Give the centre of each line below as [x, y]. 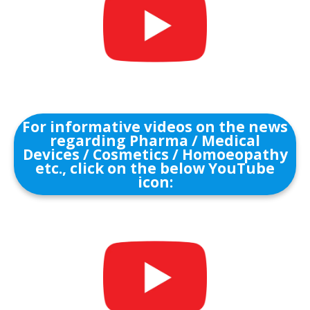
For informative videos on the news [155, 127]
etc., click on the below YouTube [155, 168]
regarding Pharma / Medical [155, 140]
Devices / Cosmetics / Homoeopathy [155, 154]
